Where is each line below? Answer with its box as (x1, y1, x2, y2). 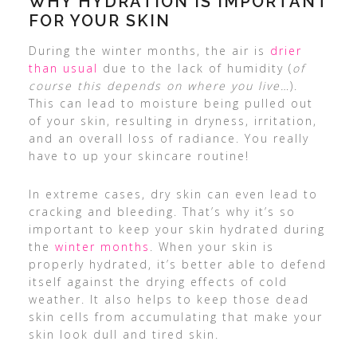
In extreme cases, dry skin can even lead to (28, 186, 318, 202)
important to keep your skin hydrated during (28, 222, 325, 237)
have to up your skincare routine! (28, 148, 249, 163)
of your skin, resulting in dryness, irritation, (28, 113, 317, 128)
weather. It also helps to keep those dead (28, 292, 309, 307)
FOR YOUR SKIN (28, 11, 171, 30)
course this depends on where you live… (28, 78, 290, 93)
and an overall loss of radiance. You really (28, 131, 309, 146)
